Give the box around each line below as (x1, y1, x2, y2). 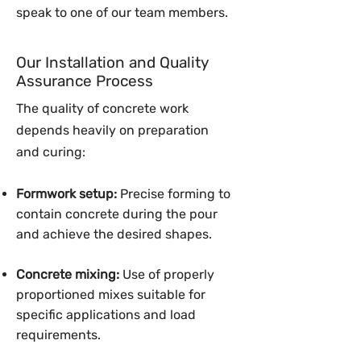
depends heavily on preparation (16, 122, 209, 138)
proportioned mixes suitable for (16, 287, 205, 302)
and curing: (16, 144, 85, 160)
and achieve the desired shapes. (16, 226, 212, 242)
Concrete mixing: (16, 267, 119, 282)
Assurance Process (16, 72, 153, 90)
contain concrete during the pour (16, 206, 218, 222)
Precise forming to (117, 186, 230, 201)
